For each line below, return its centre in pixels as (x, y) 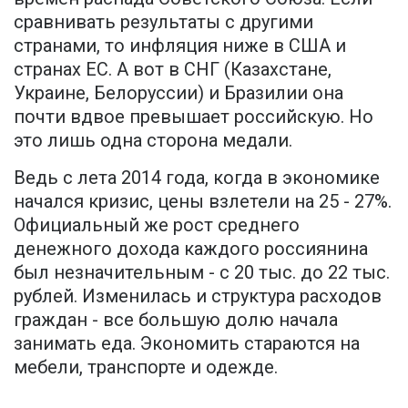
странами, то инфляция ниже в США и (180, 46)
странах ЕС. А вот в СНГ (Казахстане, (173, 70)
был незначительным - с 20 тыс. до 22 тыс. (202, 273)
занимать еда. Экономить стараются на (187, 344)
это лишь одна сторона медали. (153, 141)
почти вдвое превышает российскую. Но (194, 117)
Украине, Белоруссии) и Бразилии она (178, 93)
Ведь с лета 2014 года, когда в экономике (197, 178)
